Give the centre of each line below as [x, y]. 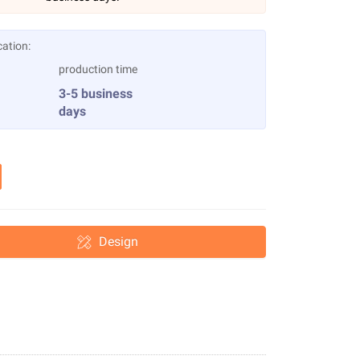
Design [118, 241]
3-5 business [95, 94]
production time [98, 69]
